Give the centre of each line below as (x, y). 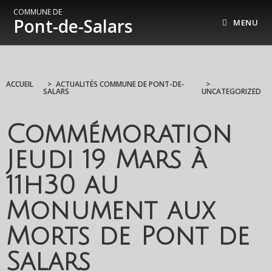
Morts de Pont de (128, 237)
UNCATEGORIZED (232, 91)
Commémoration (119, 135)
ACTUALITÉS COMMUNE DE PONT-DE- (120, 84)
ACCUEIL (20, 84)
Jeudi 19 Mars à (107, 160)
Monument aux (111, 211)
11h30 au (63, 186)
